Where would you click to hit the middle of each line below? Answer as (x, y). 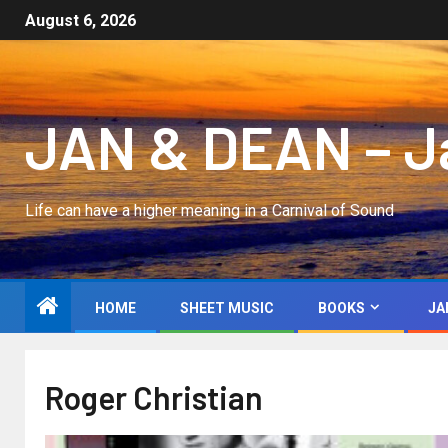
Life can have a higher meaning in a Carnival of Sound (209, 210)
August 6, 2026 (80, 21)
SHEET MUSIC (227, 308)
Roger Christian (154, 397)
